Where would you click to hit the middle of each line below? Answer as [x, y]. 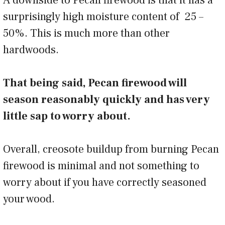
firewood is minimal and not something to [101, 165]
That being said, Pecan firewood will [95, 83]
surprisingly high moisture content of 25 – [103, 16]
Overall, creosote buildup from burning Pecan [111, 149]
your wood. [31, 199]
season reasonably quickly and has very [106, 99]
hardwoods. [33, 49]
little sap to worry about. [67, 116]
